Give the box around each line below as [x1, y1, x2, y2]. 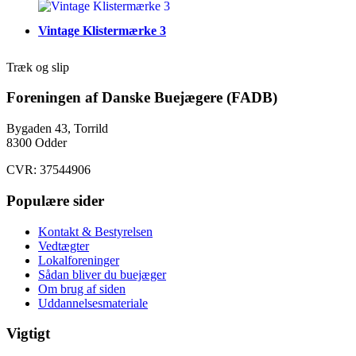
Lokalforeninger [38, 253, 119, 267]
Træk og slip [6, 60, 69, 74]
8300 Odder [6, 136, 67, 150]
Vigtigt [6, 325, 50, 342]
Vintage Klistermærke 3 [38, 23, 166, 37]
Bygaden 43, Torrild [6, 122, 108, 136]
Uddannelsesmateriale [38, 296, 148, 310]
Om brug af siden [38, 281, 126, 296]
